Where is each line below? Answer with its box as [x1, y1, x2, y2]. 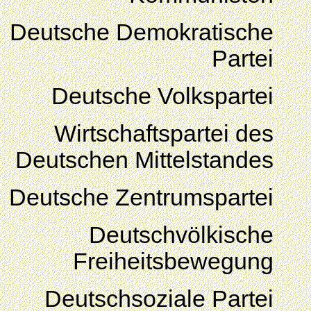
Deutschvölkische [89, 222, 274, 248]
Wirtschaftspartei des [54, 121, 274, 146]
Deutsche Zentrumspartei [9, 185, 274, 210]
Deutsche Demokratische [10, 19, 274, 45]
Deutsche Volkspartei [51, 83, 274, 109]
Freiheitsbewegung [73, 249, 274, 274]
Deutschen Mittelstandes [15, 147, 274, 173]
